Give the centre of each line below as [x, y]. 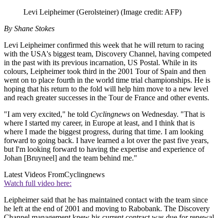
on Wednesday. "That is [167, 114]
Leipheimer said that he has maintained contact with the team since [106, 200]
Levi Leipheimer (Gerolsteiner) [72, 12]
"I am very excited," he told [47, 114]
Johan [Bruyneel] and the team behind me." [71, 158]
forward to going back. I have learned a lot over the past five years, [106, 140]
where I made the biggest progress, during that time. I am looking [104, 131]
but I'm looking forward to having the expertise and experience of [104, 149]
